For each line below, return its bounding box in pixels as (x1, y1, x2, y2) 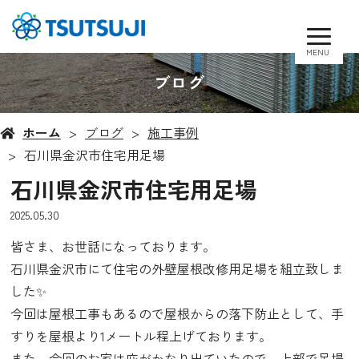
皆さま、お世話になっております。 (10, 236, 216, 256)
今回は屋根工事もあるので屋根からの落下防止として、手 (10, 304, 344, 324)
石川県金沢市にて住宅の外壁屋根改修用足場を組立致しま (10, 259, 344, 279)
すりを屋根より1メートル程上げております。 (10, 326, 272, 346)
